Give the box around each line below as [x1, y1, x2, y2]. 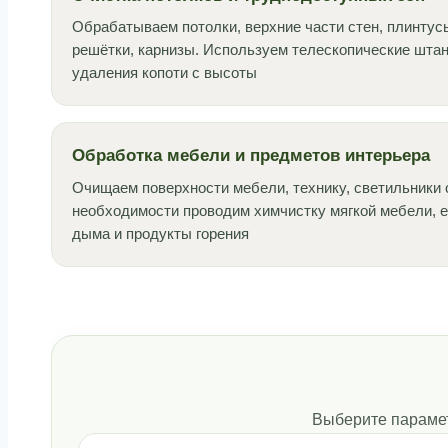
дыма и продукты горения [71, 225, 249, 242]
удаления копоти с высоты [71, 65, 257, 82]
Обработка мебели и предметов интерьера [71, 146, 430, 166]
